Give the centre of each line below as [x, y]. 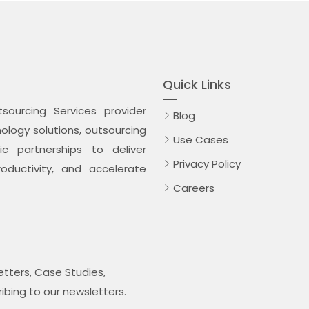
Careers [194, 188]
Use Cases [201, 139]
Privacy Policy [207, 163]
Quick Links [197, 84]
